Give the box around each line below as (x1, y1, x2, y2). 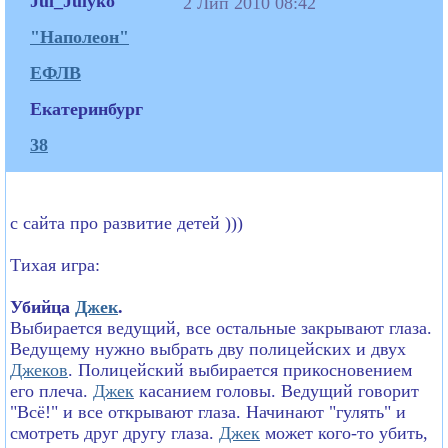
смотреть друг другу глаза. (10, 422, 219, 443)
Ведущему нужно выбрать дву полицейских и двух (10, 338, 406, 359)
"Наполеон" (30, 26, 129, 47)
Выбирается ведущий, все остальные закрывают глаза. (10, 317, 432, 338)
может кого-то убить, (260, 422, 428, 443)
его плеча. (10, 380, 93, 401)
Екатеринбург (30, 98, 143, 119)
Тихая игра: (10, 254, 100, 275)
